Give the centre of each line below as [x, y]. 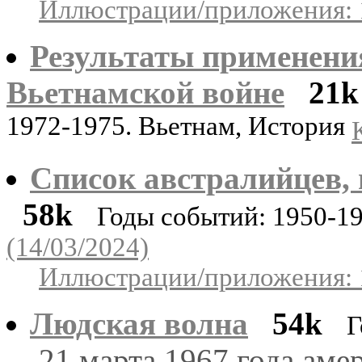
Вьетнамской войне [145, 92]
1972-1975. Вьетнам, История [179, 128]
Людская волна [139, 323]
